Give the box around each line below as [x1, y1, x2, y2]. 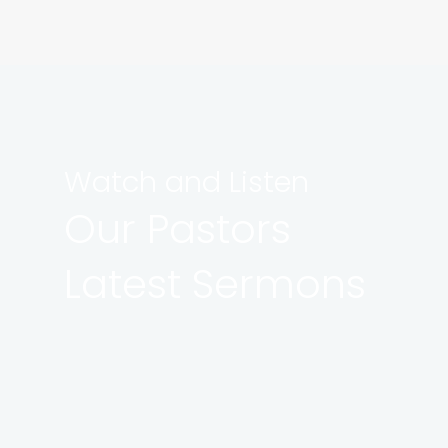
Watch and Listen [64, 162, 309, 202]
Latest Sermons [64, 256, 366, 312]
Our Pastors [64, 201, 291, 257]
